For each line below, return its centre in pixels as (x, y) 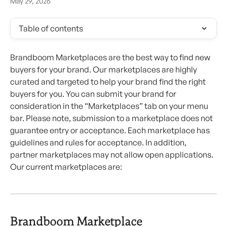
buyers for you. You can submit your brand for (94, 94)
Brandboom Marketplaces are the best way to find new (111, 57)
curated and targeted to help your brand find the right (109, 82)
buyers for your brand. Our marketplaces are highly (104, 69)
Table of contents (51, 28)
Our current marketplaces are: (66, 167)
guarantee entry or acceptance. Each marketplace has (111, 130)
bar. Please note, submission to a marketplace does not (112, 118)
